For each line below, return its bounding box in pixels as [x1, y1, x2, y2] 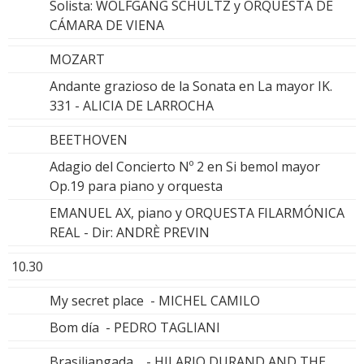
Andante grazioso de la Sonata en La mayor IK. [50, 76, 332, 95]
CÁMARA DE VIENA [50, 15, 164, 34]
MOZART [50, 50, 105, 68]
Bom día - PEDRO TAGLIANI [50, 318, 220, 336]
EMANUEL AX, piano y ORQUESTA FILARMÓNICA [50, 203, 344, 222]
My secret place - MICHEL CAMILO [50, 291, 260, 310]
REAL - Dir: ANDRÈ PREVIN [50, 223, 210, 241]
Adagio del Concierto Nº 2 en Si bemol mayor [50, 157, 320, 175]
